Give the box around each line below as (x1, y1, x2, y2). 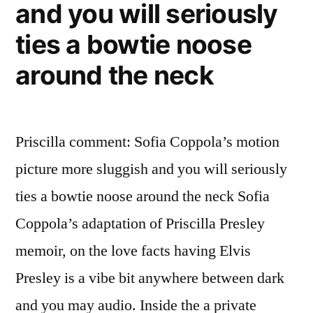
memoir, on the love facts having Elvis (15, 241, 251, 261)
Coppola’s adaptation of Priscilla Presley (15, 214, 265, 233)
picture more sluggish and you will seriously (15, 159, 287, 179)
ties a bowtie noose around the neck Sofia (15, 187, 270, 206)
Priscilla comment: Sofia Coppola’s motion (15, 132, 279, 152)
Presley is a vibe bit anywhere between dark (15, 268, 284, 288)
